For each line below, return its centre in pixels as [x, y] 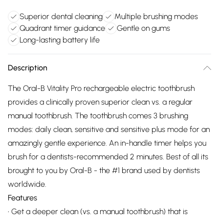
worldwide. [27, 184]
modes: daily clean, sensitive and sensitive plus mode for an [109, 129]
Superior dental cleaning [61, 16]
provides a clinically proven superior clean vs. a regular [100, 102]
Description [28, 68]
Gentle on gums [143, 28]
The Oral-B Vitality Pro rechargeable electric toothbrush [101, 88]
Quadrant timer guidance [62, 28]
